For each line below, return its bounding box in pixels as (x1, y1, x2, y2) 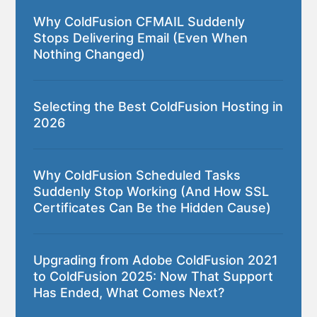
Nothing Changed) (33, 47, 146, 62)
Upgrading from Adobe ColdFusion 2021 (33, 253, 279, 268)
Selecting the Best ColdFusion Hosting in (33, 99, 284, 115)
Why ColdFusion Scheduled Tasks (33, 168, 241, 183)
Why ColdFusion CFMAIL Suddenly (33, 14, 246, 30)
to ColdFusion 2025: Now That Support (33, 269, 274, 284)
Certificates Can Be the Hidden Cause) (33, 200, 272, 216)
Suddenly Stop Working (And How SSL (33, 184, 270, 200)
